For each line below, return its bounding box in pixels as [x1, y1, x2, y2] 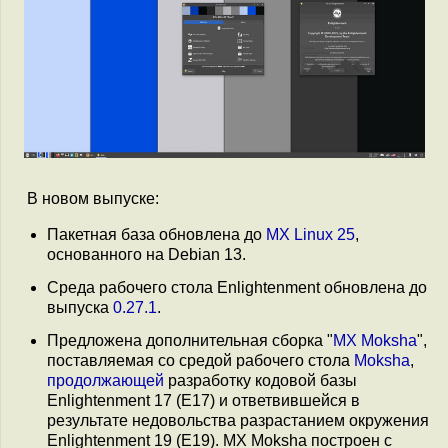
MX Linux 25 [266, 225, 355, 243]
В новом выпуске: [27, 189, 159, 207]
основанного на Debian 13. [47, 245, 246, 263]
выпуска [47, 298, 113, 316]
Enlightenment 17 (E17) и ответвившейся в [47, 392, 360, 410]
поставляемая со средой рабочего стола [47, 352, 354, 370]
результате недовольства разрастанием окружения [47, 412, 429, 430]
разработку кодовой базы [164, 372, 357, 390]
